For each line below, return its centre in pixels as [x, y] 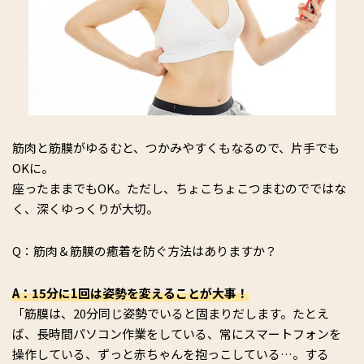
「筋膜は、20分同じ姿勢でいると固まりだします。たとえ [171, 313]
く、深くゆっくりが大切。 [85, 208]
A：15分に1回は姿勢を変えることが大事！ [130, 292]
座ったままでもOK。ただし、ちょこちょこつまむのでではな [179, 188]
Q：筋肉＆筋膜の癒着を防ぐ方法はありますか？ [145, 250]
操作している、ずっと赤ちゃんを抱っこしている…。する [171, 353]
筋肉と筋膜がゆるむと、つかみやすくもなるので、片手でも [176, 147]
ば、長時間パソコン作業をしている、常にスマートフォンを [177, 333]
